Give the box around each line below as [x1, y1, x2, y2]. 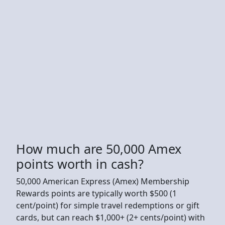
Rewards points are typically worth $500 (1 [16, 187, 177, 199]
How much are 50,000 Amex [16, 140, 181, 157]
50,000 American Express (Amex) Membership [16, 175, 189, 187]
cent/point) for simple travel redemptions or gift [16, 199, 199, 211]
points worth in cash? [16, 155, 144, 172]
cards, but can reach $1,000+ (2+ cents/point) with [16, 211, 205, 223]
